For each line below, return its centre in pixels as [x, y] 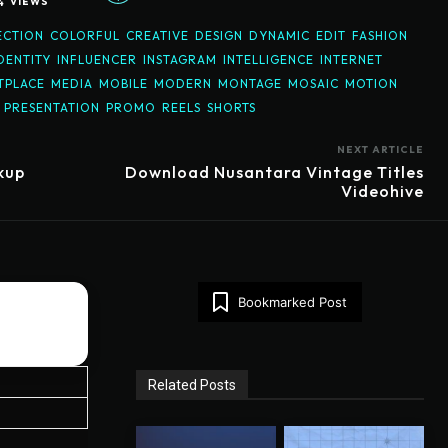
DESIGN [219, 36]
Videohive [382, 191]
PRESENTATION [52, 108]
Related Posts [192, 385]
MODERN [183, 84]
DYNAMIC [279, 36]
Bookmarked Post [292, 302]
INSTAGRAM [180, 60]
